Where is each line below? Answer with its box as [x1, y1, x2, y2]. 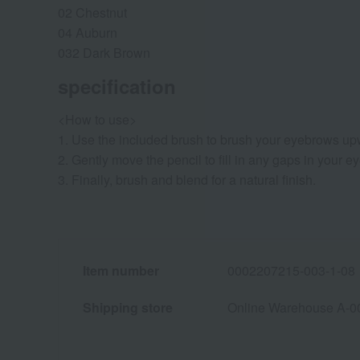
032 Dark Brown [58, 43, 150, 62]
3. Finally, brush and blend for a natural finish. [58, 170, 316, 189]
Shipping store [83, 297, 173, 317]
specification [58, 72, 176, 100]
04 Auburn [58, 22, 117, 42]
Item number [83, 260, 159, 280]
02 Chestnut [58, 2, 127, 22]
